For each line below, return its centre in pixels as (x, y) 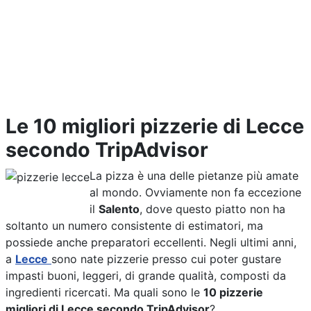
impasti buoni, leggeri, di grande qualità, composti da (146, 276)
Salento (119, 209)
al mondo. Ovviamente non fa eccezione (195, 192)
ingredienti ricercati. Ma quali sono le (104, 292)
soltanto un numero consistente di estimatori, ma (134, 226)
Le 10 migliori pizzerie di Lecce (155, 126)
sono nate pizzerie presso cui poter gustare (166, 259)
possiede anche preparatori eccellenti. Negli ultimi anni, (151, 242)
